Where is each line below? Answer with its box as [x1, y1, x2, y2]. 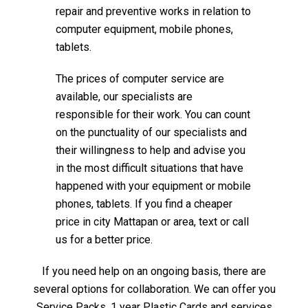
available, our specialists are [56, 89, 192, 103]
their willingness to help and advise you [56, 143, 245, 157]
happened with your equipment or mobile [56, 179, 251, 192]
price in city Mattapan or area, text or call [56, 214, 249, 228]
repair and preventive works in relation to [56, 4, 251, 18]
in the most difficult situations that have [56, 161, 243, 175]
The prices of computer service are [56, 71, 224, 85]
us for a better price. [56, 232, 153, 246]
